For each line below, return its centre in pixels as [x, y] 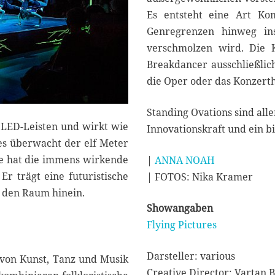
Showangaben [180, 208]
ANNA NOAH [185, 161]
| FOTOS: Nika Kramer [200, 177]
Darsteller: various [191, 256]
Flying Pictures [182, 225]
